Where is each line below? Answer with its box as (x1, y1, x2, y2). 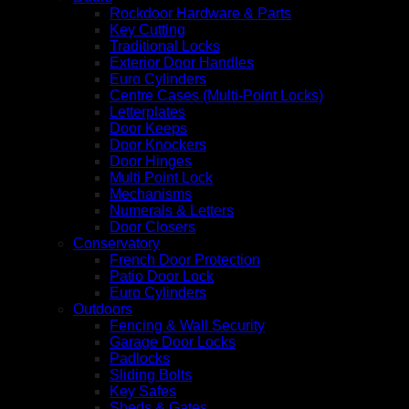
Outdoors (73, 300, 132, 317)
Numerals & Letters (110, 202, 234, 218)
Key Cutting (110, 21, 185, 37)
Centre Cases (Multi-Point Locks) (110, 87, 323, 103)
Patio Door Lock (110, 267, 214, 284)
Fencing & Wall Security (110, 317, 265, 333)
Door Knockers (110, 136, 206, 152)
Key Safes (110, 383, 176, 399)
